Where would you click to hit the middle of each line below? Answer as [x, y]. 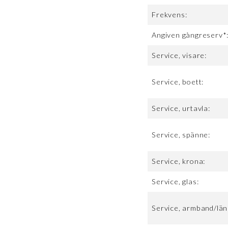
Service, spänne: [181, 135]
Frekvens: [169, 15]
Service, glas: [175, 182]
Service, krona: [179, 161]
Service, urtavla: [181, 108]
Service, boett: [178, 82]
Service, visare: [179, 55]
